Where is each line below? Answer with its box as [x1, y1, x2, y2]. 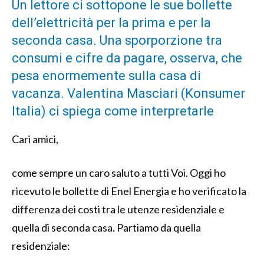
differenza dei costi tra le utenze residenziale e [12, 202, 225, 216]
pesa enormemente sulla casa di [12, 68, 201, 83]
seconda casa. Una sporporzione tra [12, 32, 222, 48]
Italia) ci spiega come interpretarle [12, 103, 214, 118]
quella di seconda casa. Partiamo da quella [12, 220, 201, 234]
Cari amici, [12, 132, 58, 146]
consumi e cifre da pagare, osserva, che [12, 50, 242, 65]
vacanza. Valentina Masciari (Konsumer [12, 85, 245, 101]
